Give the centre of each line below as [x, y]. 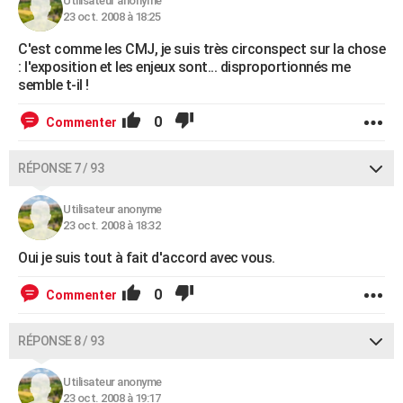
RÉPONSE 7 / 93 [61, 168]
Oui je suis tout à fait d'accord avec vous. [147, 257]
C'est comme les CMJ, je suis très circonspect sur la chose [201, 49]
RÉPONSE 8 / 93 [61, 340]
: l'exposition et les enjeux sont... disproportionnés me [184, 67]
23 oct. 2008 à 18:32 [112, 225]
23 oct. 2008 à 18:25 [112, 16]
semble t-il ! [54, 85]
